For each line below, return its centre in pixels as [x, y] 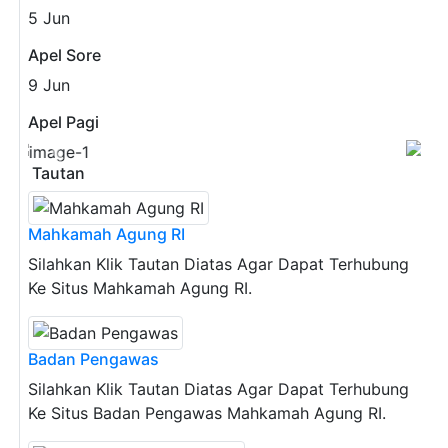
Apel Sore [64, 54]
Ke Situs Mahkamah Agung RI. [140, 287]
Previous [88, 162]
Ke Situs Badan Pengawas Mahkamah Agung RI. [207, 412]
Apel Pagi [63, 121]
